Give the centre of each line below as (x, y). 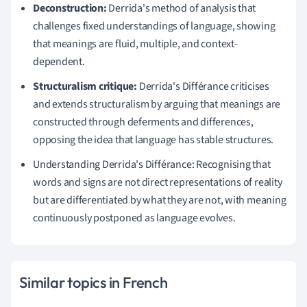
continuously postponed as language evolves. (134, 218)
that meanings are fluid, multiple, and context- (135, 44)
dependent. (59, 61)
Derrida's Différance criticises (203, 86)
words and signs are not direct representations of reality (158, 182)
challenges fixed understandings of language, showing (154, 26)
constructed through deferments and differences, (143, 122)
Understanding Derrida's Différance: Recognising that (152, 164)
